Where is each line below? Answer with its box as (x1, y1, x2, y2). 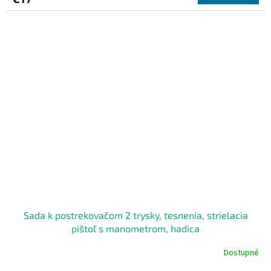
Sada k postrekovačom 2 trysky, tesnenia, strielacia (23, 209, 248, 221)
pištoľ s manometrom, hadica (71, 222, 200, 234)
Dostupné (224, 247, 259, 260)
